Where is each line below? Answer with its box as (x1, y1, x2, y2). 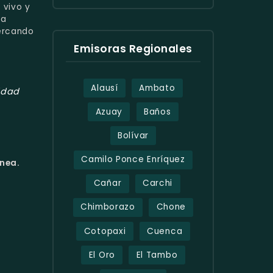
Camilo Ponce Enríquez (81, 154, 185, 166)
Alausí (91, 82, 118, 94)
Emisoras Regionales (74, 41, 193, 56)
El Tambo (136, 249, 178, 261)
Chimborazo (80, 201, 135, 213)
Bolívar (118, 129, 149, 141)
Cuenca (147, 225, 183, 237)
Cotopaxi (83, 225, 126, 237)
